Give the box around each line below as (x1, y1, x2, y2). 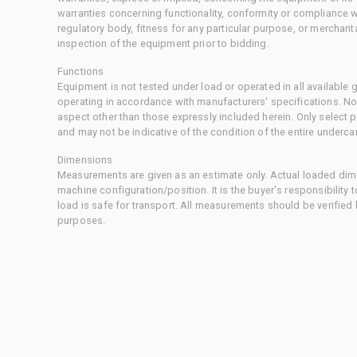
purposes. (57, 214, 106, 226)
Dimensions (57, 153, 113, 166)
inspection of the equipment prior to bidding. (57, 37, 269, 49)
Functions (57, 65, 104, 77)
